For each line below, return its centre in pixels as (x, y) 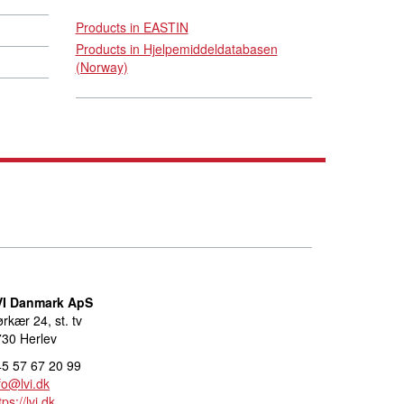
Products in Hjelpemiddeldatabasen (176, 48)
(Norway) (101, 66)
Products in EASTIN (132, 27)
